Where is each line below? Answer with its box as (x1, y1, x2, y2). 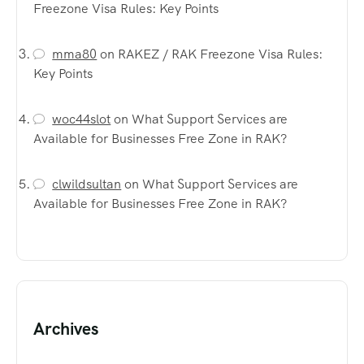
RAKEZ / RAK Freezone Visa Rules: (118, 45, 323, 63)
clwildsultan (52, 175, 122, 193)
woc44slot (52, 110, 111, 128)
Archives (33, 317, 98, 340)
